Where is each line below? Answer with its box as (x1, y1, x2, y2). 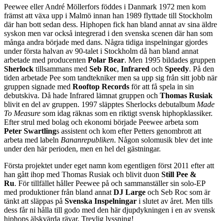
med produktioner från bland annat (4, 187, 113, 196)
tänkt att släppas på (4, 196, 65, 205)
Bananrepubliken (61, 135, 114, 144)
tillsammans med (34, 64, 89, 73)
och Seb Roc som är (146, 187, 210, 196)
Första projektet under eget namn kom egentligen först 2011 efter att (4, 161, 214, 170)
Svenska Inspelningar (65, 196, 137, 205)
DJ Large (113, 187, 146, 196)
